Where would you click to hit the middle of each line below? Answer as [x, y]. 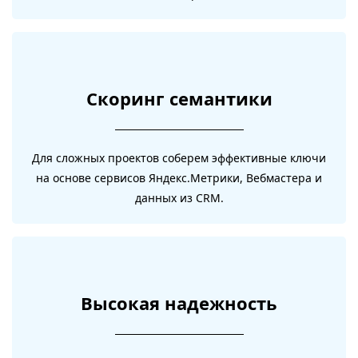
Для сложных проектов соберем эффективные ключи [179, 158]
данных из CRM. [179, 198]
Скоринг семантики [179, 98]
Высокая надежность [179, 303]
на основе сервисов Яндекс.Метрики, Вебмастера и [179, 178]
